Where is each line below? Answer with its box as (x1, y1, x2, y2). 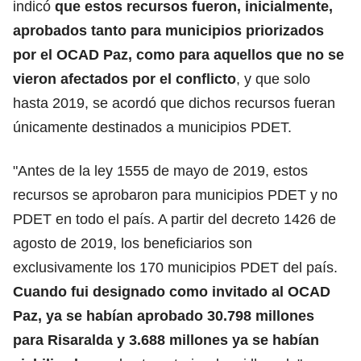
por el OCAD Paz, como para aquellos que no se (13, 46, 344, 63)
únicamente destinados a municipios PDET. (13, 118, 292, 135)
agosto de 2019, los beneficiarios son (13, 234, 252, 251)
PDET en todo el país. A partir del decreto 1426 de (13, 210, 336, 227)
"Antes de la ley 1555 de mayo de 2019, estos (13, 162, 308, 179)
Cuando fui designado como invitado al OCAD (13, 283, 330, 300)
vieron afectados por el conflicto (13, 70, 236, 87)
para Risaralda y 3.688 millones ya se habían (13, 331, 319, 348)
